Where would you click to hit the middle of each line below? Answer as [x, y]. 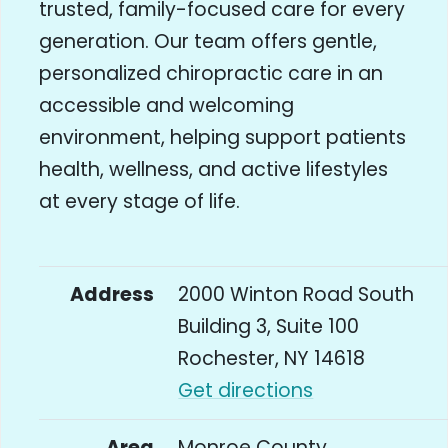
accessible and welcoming [167, 106]
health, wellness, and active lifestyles [214, 170]
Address [112, 295]
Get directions [246, 391]
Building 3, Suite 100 [269, 327]
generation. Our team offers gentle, [208, 42]
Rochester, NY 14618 [272, 359]
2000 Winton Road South [296, 295]
